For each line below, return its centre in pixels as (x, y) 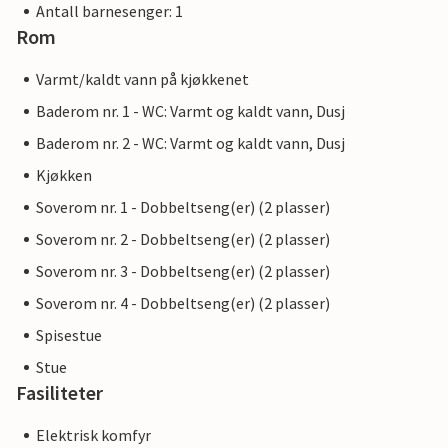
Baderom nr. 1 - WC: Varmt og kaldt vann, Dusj (190, 111)
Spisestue (69, 335)
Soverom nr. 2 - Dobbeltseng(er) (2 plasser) (183, 239)
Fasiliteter (59, 392)
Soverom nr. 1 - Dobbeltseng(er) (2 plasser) (183, 207)
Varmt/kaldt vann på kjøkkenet (142, 79)
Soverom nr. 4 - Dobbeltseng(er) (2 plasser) (183, 303)
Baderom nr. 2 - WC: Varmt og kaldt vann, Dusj (190, 143)
